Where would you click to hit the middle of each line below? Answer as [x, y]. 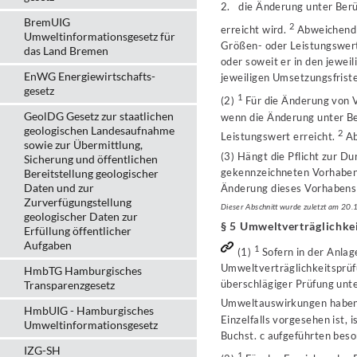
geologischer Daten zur [81, 216]
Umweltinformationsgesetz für [100, 36]
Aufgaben [48, 245]
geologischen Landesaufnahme [99, 130]
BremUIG [47, 22]
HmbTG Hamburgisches [83, 271]
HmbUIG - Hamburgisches [89, 310]
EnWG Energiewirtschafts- [90, 76]
